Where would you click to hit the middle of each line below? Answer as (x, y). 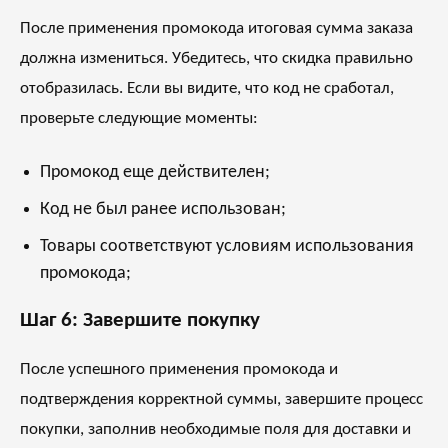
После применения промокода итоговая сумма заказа (216, 29)
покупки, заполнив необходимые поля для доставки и (215, 430)
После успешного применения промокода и (179, 370)
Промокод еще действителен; (155, 173)
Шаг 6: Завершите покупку (140, 321)
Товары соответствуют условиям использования (227, 247)
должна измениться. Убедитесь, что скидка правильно (216, 59)
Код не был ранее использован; (163, 210)
